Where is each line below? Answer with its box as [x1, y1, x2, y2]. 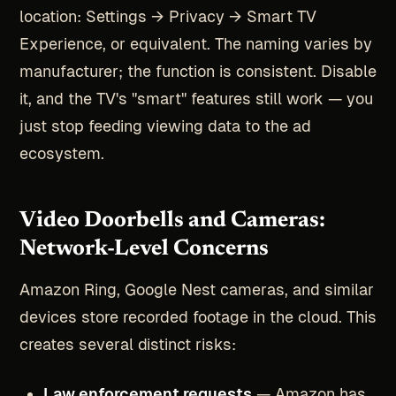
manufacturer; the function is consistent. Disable [19, 61, 377, 80]
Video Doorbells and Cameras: [19, 209, 325, 232]
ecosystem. [19, 143, 104, 163]
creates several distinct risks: [19, 335, 236, 354]
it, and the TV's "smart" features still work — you [19, 88, 373, 108]
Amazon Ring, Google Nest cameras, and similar [19, 280, 374, 300]
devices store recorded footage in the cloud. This [19, 308, 377, 327]
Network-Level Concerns [19, 237, 269, 261]
